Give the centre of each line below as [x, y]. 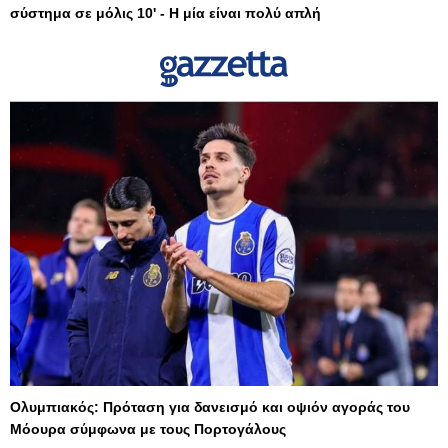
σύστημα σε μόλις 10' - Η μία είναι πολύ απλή [165, 12]
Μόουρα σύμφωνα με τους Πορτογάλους [148, 429]
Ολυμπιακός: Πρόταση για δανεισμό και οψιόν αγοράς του [210, 407]
